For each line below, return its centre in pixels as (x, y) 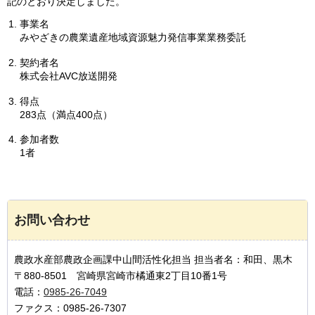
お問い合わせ (52, 220)
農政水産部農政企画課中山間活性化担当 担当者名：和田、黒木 (153, 260)
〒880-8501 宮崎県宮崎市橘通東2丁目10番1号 (121, 276)
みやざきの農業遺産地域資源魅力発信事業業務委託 (133, 37)
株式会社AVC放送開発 (69, 76)
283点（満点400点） (66, 114)
